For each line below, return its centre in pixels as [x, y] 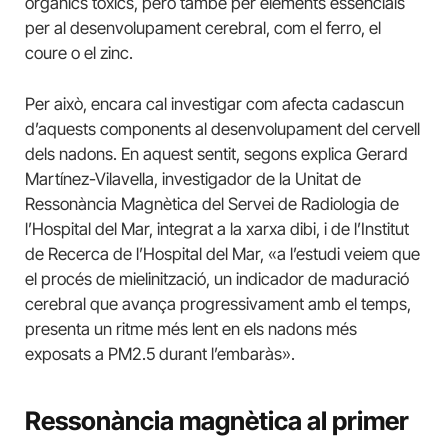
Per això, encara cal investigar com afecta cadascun [214, 104]
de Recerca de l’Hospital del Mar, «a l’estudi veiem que [222, 254]
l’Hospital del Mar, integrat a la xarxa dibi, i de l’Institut [217, 229]
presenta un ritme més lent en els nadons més [191, 329]
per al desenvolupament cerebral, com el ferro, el [203, 27]
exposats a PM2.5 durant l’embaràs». [160, 354]
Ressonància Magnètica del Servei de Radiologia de [212, 204]
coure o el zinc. [81, 52]
